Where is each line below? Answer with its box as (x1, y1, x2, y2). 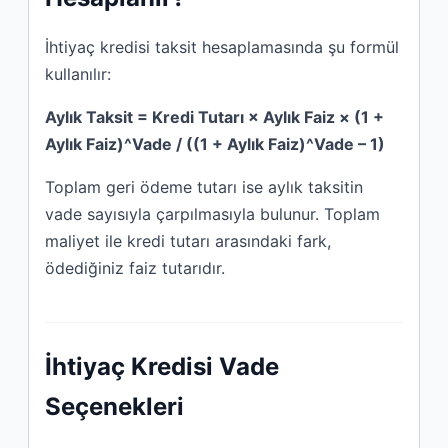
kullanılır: (45, 64, 111, 85)
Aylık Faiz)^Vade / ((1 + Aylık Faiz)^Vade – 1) (45, 134, 385, 155)
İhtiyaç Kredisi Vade (45, 352, 279, 382)
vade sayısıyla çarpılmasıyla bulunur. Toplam (45, 204, 380, 225)
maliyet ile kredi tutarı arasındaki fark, (45, 231, 331, 252)
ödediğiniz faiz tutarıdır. (45, 258, 225, 279)
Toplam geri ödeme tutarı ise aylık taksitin (45, 177, 363, 198)
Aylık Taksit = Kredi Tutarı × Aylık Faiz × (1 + (45, 107, 384, 128)
